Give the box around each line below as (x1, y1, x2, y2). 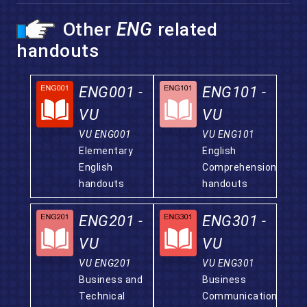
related (152, 19, 217, 40)
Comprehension (202, 162, 277, 173)
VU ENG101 (202, 129, 255, 140)
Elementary (79, 145, 133, 156)
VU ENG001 (79, 129, 132, 140)
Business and (79, 274, 143, 285)
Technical (79, 291, 125, 302)
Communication (202, 291, 278, 302)
